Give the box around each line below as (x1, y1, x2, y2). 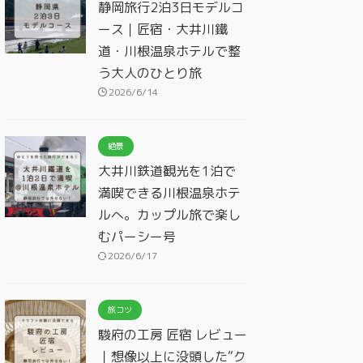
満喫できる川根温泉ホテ (98, 183, 241, 202)
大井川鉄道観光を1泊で (98, 161, 236, 180)
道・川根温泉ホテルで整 (98, 41, 241, 60)
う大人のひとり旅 (98, 63, 202, 82)
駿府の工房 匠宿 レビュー (98, 325, 247, 344)
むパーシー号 (98, 227, 176, 246)
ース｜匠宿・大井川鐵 (98, 19, 228, 38)
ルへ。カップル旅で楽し (98, 205, 241, 224)
